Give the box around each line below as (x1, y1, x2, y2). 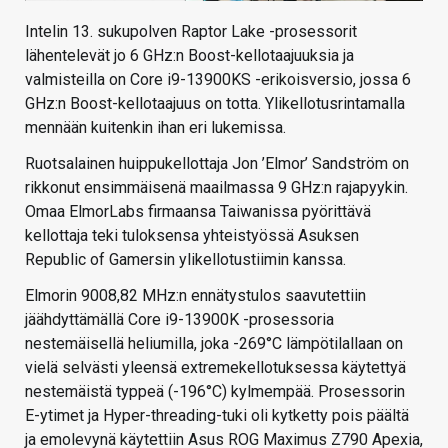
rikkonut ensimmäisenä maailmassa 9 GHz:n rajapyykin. (25, 178, 408, 198)
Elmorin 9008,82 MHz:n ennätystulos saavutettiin (25, 286, 366, 306)
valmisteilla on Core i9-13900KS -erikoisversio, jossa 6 (25, 70, 411, 90)
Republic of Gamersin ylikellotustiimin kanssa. (25, 250, 346, 270)
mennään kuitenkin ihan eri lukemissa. (25, 118, 286, 138)
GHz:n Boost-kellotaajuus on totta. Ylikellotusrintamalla (25, 94, 405, 114)
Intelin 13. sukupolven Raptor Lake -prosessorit (25, 22, 357, 42)
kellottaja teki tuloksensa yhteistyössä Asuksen (25, 226, 359, 246)
